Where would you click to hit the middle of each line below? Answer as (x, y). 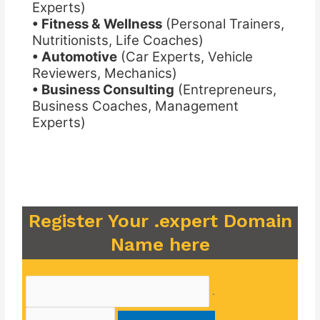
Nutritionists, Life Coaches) (117, 40)
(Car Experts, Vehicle (185, 56)
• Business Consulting (103, 89)
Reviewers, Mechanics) (104, 73)
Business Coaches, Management (135, 106)
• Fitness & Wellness (97, 24)
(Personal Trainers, (223, 24)
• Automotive (74, 56)
